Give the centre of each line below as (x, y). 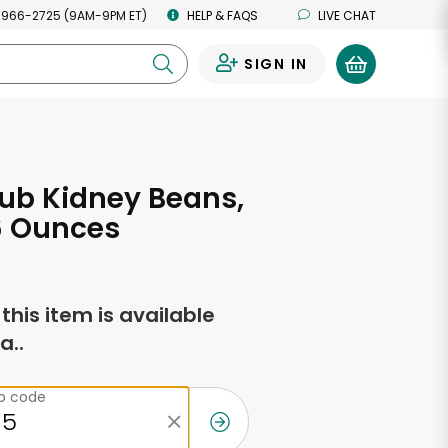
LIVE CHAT (347, 15)
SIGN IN (275, 64)
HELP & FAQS (222, 15)
